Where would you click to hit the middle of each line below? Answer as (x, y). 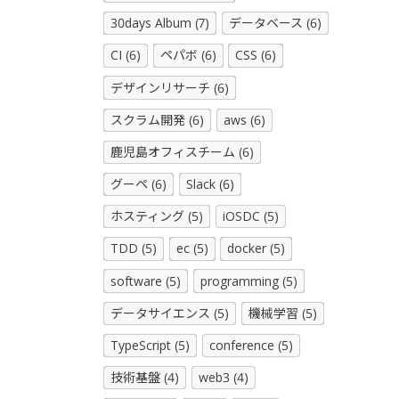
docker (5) (256, 248)
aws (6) (244, 119)
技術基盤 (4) (145, 378)
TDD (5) (134, 248)
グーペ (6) (138, 184)
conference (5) (251, 346)
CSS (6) (256, 55)
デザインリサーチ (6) (170, 87)
